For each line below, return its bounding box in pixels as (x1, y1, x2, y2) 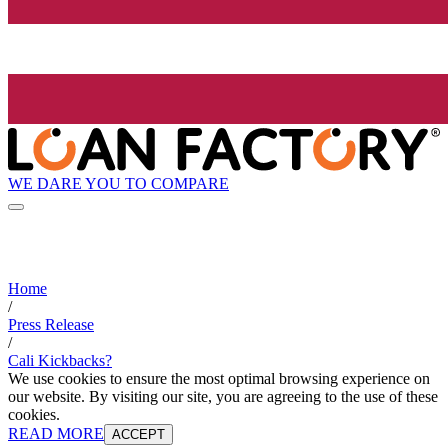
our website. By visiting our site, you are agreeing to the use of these (8, 388, 438, 406)
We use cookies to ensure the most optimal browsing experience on (8, 370, 430, 388)
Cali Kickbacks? (8, 352, 112, 370)
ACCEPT (112, 427, 165, 443)
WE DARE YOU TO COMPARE (8, 174, 229, 192)
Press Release (8, 316, 94, 334)
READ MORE (8, 425, 104, 443)
